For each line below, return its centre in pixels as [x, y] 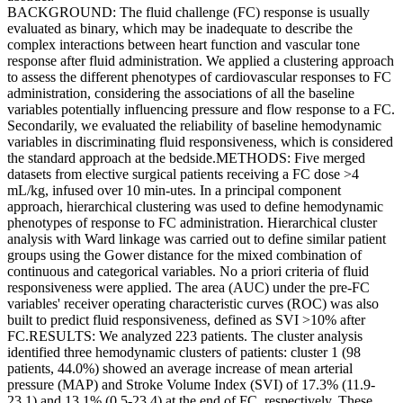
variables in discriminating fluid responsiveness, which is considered [200, 142]
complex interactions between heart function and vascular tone [184, 45]
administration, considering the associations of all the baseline [181, 94]
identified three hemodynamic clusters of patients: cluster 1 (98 [184, 353]
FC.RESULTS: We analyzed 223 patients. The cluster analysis [185, 336]
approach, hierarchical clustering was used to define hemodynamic [195, 207]
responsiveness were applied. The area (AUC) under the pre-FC [188, 288]
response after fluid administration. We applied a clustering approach [201, 61]
